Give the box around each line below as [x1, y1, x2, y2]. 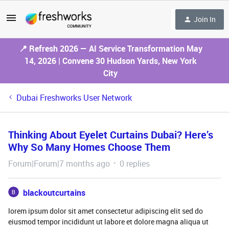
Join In [194, 14, 216, 24]
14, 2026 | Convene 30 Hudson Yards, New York [24, 55, 197, 66]
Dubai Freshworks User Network [16, 92, 132, 103]
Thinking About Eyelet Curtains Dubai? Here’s [8, 128, 213, 142]
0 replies [120, 158, 150, 169]
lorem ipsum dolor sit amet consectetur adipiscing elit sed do [8, 206, 203, 216]
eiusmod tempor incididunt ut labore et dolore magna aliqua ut [8, 217, 209, 226]
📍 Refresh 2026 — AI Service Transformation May [18, 43, 202, 54]
